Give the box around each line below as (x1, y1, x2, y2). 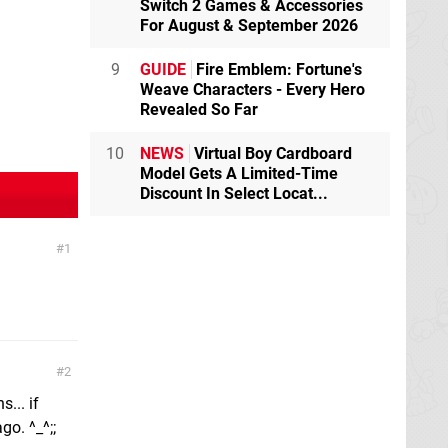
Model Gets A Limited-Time (140, 163, 338, 183)
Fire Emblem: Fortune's (192, 59, 362, 79)
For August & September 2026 (140, 15, 358, 35)
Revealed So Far (140, 99, 258, 119)
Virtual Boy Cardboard (190, 143, 352, 163)
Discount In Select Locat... (140, 183, 328, 203)
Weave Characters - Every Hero (140, 79, 365, 99)
